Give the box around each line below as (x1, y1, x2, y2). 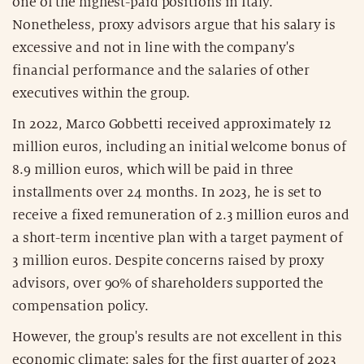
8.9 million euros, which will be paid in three (12, 162, 294, 177)
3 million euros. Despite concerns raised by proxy (12, 253, 325, 268)
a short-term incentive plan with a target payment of (12, 230, 343, 245)
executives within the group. (12, 85, 191, 101)
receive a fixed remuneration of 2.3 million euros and (12, 207, 349, 223)
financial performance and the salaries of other (12, 63, 310, 78)
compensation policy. (12, 298, 149, 314)
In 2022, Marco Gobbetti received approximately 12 (12, 116, 332, 132)
